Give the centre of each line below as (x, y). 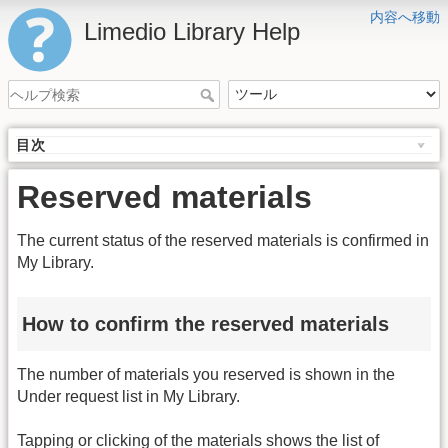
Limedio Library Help (192, 31)
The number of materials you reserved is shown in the (206, 375)
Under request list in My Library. (128, 397)
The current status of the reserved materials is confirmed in (223, 241)
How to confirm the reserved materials (205, 323)
